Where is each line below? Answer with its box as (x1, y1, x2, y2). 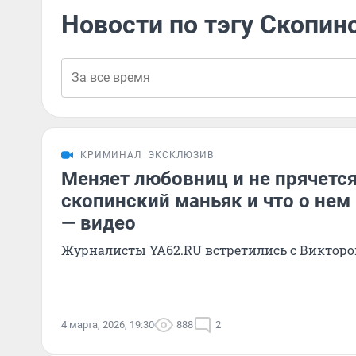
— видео (61, 212, 136, 234)
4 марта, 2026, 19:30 (61, 319, 154, 331)
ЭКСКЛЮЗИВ (148, 149, 214, 161)
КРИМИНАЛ (80, 149, 141, 161)
